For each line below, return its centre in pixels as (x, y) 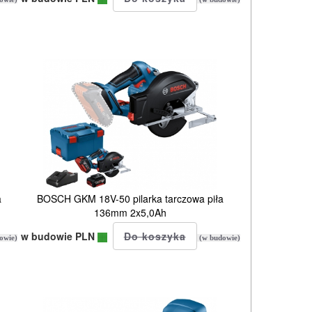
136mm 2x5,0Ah (131, 212)
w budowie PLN (59, 236)
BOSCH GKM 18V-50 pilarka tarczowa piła (131, 198)
